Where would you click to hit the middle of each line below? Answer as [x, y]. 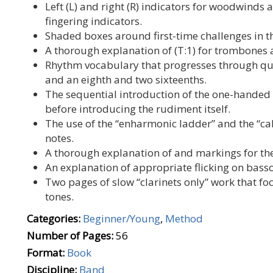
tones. [61, 197]
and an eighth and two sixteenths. [127, 80]
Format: [46, 253]
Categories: [54, 218]
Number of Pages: [70, 236]
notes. [59, 138]
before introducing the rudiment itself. [139, 109]
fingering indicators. [95, 21]
